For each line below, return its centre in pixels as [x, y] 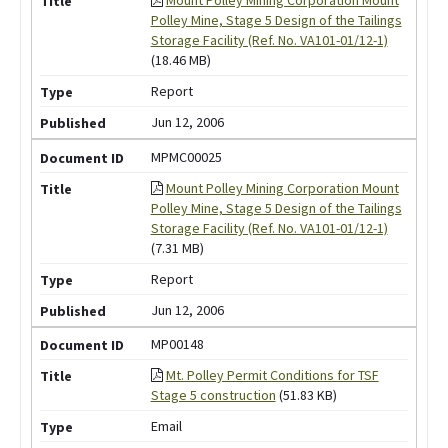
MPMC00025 [186, 156]
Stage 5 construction [213, 395]
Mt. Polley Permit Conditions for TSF [272, 375]
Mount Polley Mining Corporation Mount [282, 187]
